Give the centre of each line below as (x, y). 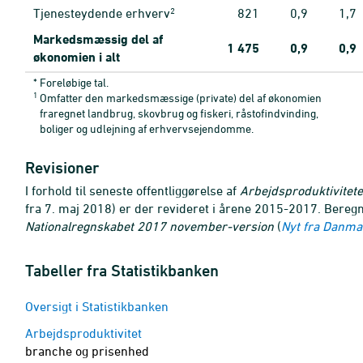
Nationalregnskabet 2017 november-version (149, 226)
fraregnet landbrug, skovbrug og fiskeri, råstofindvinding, (179, 113)
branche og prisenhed (87, 351)
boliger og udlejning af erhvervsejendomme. (147, 128)
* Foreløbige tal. (71, 82)
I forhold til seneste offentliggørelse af (132, 190)
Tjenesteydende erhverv (102, 13)
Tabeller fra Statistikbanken (122, 271)
